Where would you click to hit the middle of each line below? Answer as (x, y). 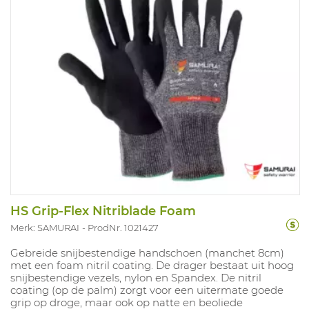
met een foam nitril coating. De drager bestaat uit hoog (152, 266)
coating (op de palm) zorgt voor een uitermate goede (147, 290)
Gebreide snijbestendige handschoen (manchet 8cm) (147, 253)
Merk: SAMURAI (45, 228)
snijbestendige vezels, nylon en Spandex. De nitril (136, 278)
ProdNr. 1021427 (123, 228)
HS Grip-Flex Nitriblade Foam (103, 211)
